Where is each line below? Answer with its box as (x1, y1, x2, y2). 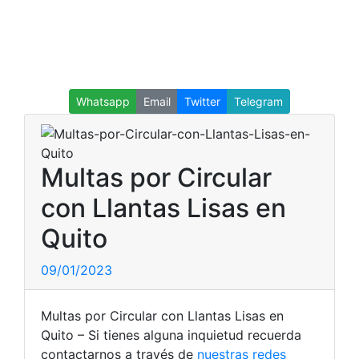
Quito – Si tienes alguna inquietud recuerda (41, 327, 301, 343)
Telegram (234, 95, 283, 108)
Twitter (184, 95, 220, 108)
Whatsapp (76, 95, 130, 108)
